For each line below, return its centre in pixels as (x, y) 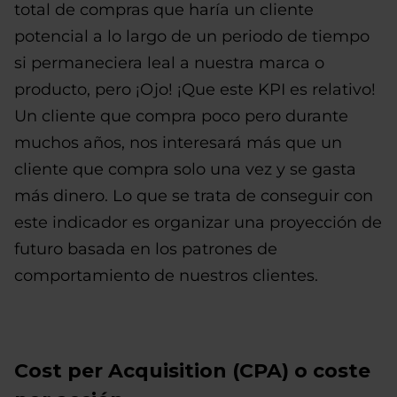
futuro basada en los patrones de (146, 249)
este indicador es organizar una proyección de (198, 222)
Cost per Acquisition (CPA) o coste (192, 370)
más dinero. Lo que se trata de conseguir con (194, 195)
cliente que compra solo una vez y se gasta (185, 169)
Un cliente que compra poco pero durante (181, 116)
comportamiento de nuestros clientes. (166, 275)
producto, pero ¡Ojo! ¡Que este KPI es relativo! (195, 89)
